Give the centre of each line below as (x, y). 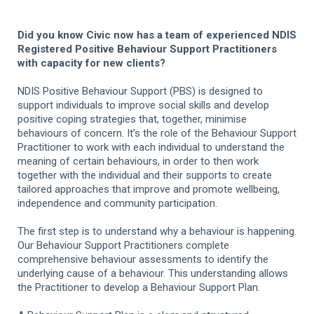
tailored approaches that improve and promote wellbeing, (149, 189)
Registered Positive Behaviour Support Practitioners (147, 49)
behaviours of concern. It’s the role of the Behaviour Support (157, 133)
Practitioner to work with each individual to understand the (151, 147)
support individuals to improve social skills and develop (143, 105)
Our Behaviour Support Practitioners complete (123, 245)
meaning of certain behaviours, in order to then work (138, 161)
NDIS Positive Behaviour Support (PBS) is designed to (140, 91)
